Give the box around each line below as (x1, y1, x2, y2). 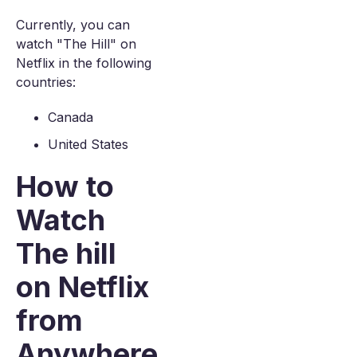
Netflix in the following (16, 55, 151, 71)
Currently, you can (16, 17, 130, 33)
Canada (48, 109, 93, 125)
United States (48, 136, 128, 152)
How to (16, 169, 114, 204)
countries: (16, 74, 76, 90)
